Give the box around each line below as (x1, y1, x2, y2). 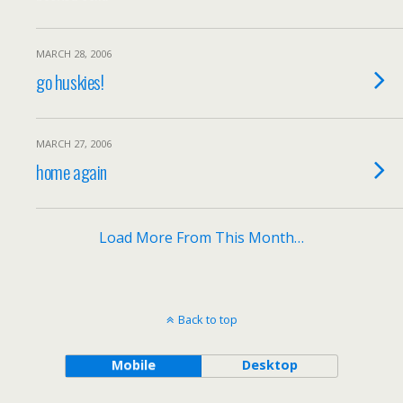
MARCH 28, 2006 (36, 47, 112, 60)
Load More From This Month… (99, 228, 304, 247)
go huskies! (36, 67, 104, 95)
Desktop (241, 356, 298, 373)
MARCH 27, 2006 (36, 137, 112, 150)
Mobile (111, 356, 156, 373)
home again (36, 157, 107, 185)
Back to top (177, 311, 237, 327)
